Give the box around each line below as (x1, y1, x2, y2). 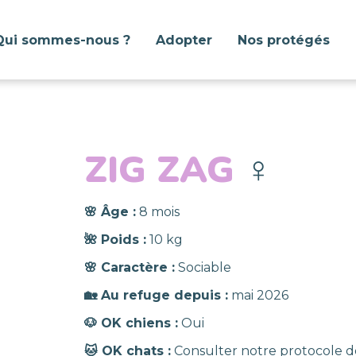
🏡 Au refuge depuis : (83, 288, 228, 303)
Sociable (174, 260, 231, 275)
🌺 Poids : (83, 232, 146, 247)
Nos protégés (238, 32, 330, 48)
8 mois (135, 204, 180, 219)
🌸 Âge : (83, 204, 136, 219)
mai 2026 (227, 288, 288, 303)
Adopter (156, 32, 212, 48)
